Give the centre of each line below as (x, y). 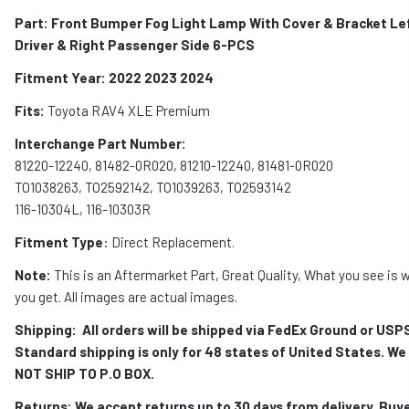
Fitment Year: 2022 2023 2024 (114, 77)
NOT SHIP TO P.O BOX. (84, 373)
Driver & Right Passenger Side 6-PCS (135, 44)
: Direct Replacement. (169, 241)
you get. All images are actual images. (126, 296)
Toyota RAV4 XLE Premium (127, 110)
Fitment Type (59, 241)
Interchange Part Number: (100, 143)
